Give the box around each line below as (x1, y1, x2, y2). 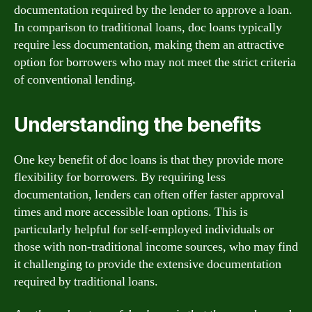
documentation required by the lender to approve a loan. (14, 1, 292, 18)
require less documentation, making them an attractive (14, 36, 284, 53)
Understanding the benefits (14, 112, 260, 136)
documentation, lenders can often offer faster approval (14, 186, 284, 203)
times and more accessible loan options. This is (14, 203, 248, 220)
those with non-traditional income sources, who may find (14, 238, 298, 255)
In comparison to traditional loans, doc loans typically (14, 19, 282, 36)
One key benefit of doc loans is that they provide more (14, 151, 283, 168)
